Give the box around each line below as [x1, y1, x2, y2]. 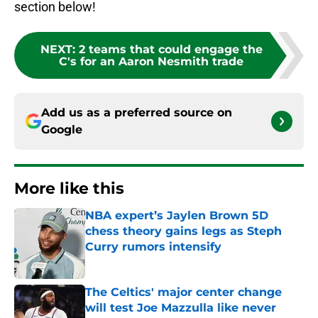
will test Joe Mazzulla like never [85, 301, 276, 315]
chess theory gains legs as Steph [85, 224, 282, 238]
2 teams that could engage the [78, 43, 263, 57]
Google [41, 123, 82, 137]
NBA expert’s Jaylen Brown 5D [85, 209, 268, 223]
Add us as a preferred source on [41, 106, 232, 120]
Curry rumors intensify [85, 240, 221, 254]
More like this [14, 179, 124, 199]
